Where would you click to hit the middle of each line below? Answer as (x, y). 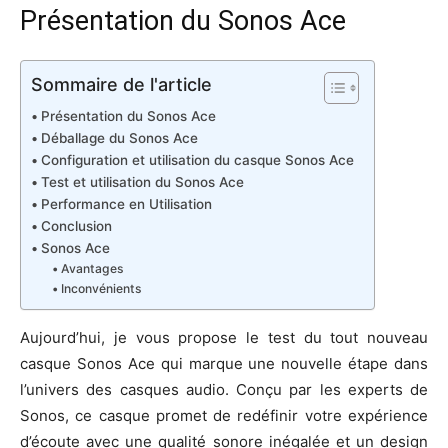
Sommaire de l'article (121, 84)
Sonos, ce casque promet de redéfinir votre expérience (224, 415)
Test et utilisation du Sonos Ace (142, 181)
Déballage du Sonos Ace (119, 137)
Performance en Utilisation (126, 203)
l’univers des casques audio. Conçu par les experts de (224, 389)
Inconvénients (101, 288)
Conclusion (76, 225)
